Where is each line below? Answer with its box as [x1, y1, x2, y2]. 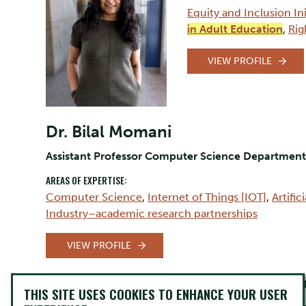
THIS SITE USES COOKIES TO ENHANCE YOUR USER [24, 284, 288, 304]
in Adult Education [186, 23, 283, 36]
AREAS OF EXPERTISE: [46, 173, 126, 187]
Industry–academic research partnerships [46, 206, 258, 220]
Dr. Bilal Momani [46, 121, 171, 141]
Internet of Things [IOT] [148, 190, 266, 204]
